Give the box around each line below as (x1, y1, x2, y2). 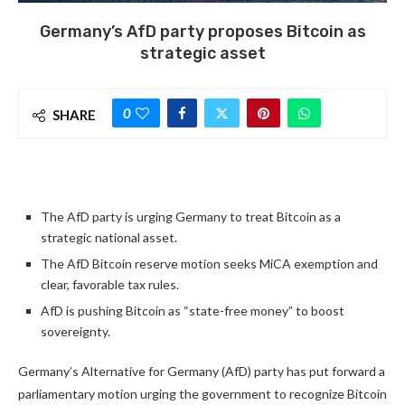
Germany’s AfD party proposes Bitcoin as (39, 22, 366, 42)
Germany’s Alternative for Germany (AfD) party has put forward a (18, 363, 385, 380)
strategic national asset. (41, 230, 177, 246)
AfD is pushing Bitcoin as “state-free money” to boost (41, 303, 344, 319)
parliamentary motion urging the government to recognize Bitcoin (18, 386, 387, 402)
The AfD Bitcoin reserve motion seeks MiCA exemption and (41, 256, 378, 272)
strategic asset (139, 43, 266, 64)
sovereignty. (41, 324, 110, 340)
